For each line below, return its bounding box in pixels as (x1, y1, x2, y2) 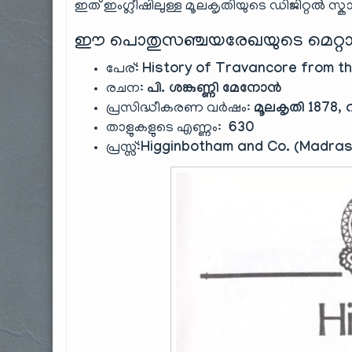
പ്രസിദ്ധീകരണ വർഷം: (106, 101, 255, 117)
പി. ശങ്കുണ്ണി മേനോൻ (147, 82, 282, 98)
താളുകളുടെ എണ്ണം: (106, 121, 225, 137)
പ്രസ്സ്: (106, 141, 141, 156)
